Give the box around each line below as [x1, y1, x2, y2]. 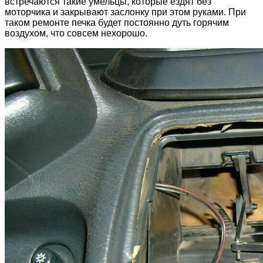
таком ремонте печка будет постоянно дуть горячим [5, 18, 229, 28]
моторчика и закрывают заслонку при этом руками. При [5, 7, 246, 18]
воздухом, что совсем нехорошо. [5, 28, 147, 39]
